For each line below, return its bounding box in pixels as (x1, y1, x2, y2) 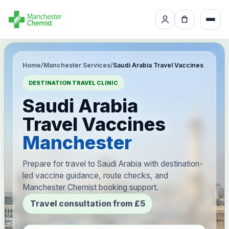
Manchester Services (43, 61, 110, 69)
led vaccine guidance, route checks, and (22, 171, 168, 180)
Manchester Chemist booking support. (22, 182, 158, 192)
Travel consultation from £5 (30, 199, 145, 209)
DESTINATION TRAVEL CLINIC (29, 79, 118, 86)
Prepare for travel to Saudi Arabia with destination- (22, 159, 203, 169)
